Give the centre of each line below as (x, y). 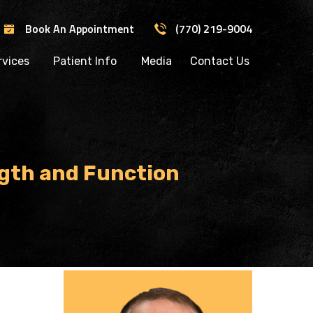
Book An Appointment (80, 29)
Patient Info (85, 61)
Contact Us (219, 61)
